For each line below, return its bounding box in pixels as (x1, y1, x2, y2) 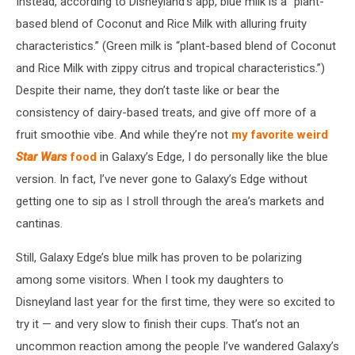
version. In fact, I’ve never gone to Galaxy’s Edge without (16, 172, 307, 187)
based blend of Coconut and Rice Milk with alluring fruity (16, 17, 307, 32)
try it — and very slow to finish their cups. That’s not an (16, 317, 300, 332)
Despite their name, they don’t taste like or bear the (16, 83, 280, 98)
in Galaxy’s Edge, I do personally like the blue (97, 150, 328, 165)
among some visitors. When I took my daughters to (16, 273, 284, 288)
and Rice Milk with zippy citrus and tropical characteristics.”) (16, 61, 325, 76)
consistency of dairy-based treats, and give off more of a (16, 105, 316, 120)
